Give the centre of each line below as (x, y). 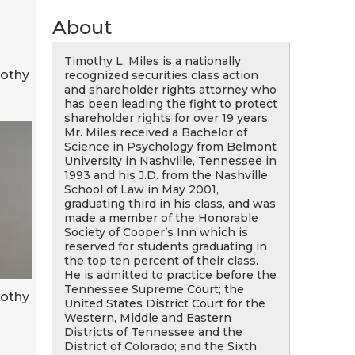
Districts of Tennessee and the (153, 332)
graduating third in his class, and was (170, 204)
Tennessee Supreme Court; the (154, 289)
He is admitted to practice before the (170, 275)
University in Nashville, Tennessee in (170, 161)
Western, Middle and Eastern (148, 318)
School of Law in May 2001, (141, 189)
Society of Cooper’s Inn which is (156, 232)
